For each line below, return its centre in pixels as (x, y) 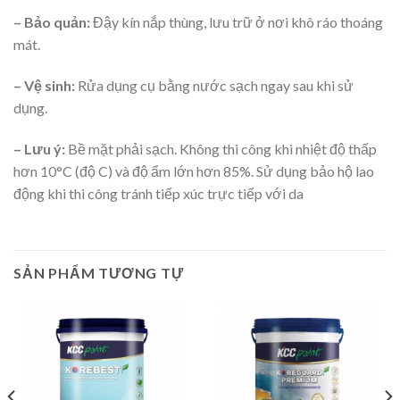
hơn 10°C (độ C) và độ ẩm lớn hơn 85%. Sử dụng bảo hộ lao (194, 171)
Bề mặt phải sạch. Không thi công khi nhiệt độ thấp (221, 148)
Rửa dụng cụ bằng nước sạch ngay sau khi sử (214, 86)
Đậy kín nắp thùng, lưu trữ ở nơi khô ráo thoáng (237, 22)
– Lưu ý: (39, 148)
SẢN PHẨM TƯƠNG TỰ (99, 272)
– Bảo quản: (52, 22)
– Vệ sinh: (44, 86)
